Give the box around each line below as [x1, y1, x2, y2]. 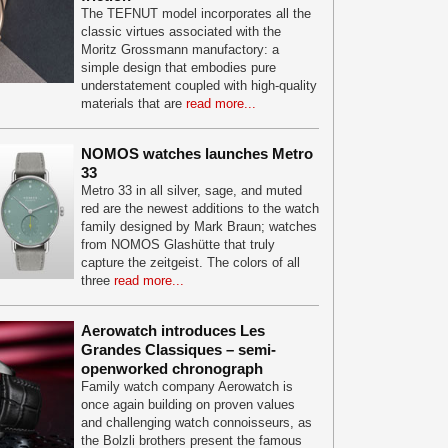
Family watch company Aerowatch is [81, 379, 293, 394]
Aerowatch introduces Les [81, 322, 265, 339]
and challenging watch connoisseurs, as [81, 415, 312, 430]
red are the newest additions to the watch [81, 201, 319, 216]
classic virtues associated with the [81, 24, 281, 39]
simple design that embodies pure [81, 60, 276, 75]
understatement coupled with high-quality [81, 78, 317, 93]
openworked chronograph [81, 360, 263, 377]
